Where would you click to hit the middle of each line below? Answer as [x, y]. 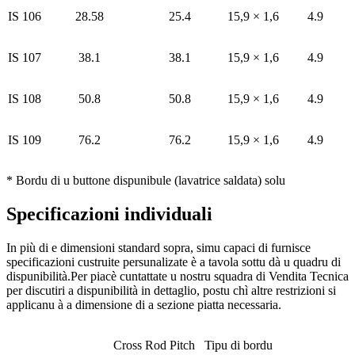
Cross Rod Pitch [154, 345]
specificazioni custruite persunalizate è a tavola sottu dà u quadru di [174, 261]
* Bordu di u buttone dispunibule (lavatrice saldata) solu [146, 180]
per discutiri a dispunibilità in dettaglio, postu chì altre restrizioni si [171, 290]
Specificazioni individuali [109, 214]
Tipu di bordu [239, 345]
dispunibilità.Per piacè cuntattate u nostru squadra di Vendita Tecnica [177, 276]
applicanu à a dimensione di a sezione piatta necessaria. [144, 304]
